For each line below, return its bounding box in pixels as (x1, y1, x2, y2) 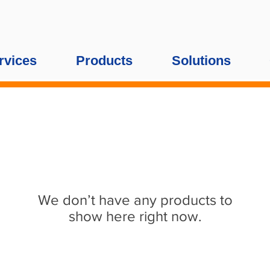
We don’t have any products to (37, 192, 233, 208)
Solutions (171, 53, 231, 68)
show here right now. (68, 208, 202, 224)
